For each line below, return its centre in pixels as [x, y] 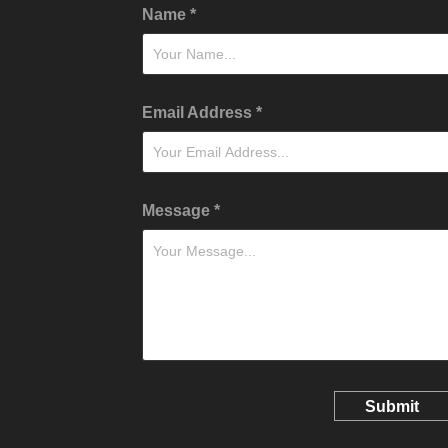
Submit [392, 406]
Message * [181, 210]
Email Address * [202, 112]
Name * [169, 14]
